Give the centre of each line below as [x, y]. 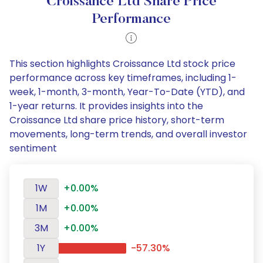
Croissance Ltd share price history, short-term [117, 120]
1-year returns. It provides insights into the [106, 106]
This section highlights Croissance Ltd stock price [122, 64]
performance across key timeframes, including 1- [123, 78]
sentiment [33, 148]
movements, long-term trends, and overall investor [128, 134]
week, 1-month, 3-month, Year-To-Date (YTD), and [127, 92]
